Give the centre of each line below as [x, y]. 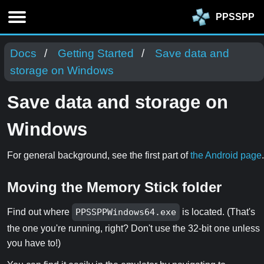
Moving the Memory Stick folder [114, 187]
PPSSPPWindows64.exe [126, 212]
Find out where [39, 212]
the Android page [226, 155]
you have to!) [34, 243]
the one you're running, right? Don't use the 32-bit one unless [133, 229]
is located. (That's [218, 212]
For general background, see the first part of [99, 155]
